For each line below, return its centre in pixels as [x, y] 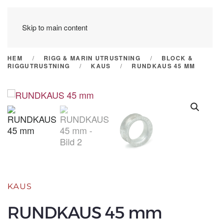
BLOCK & [177, 58]
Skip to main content [55, 27]
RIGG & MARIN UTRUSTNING [92, 58]
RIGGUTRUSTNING [39, 66]
